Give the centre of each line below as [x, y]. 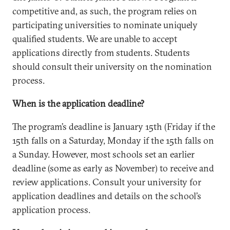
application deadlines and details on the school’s [107, 196]
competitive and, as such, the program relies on [105, 11]
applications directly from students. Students [101, 53]
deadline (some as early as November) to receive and [113, 168]
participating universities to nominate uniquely [105, 25]
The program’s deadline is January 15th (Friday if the [114, 127]
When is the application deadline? [78, 103]
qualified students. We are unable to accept [95, 39]
